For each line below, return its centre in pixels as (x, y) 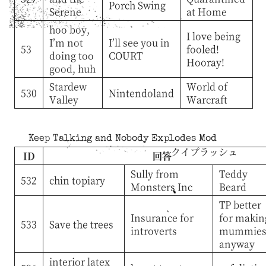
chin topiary (77, 180)
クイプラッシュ (204, 151)
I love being (213, 36)
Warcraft (207, 99)
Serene (65, 11)
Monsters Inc (161, 186)
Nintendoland (141, 93)
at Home (206, 11)
